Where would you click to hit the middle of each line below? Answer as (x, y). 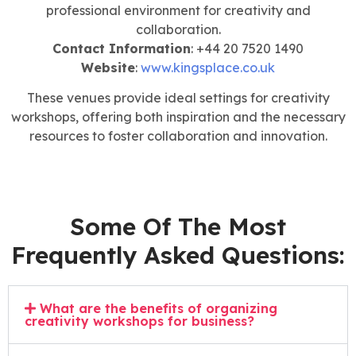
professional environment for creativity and (178, 10)
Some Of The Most (178, 227)
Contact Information (122, 48)
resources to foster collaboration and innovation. (178, 136)
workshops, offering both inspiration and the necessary (178, 117)
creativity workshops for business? (139, 321)
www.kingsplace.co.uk (208, 67)
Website (108, 67)
